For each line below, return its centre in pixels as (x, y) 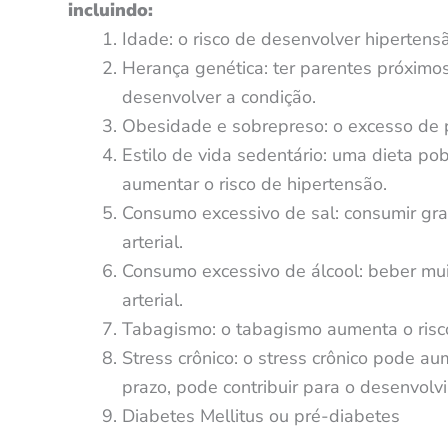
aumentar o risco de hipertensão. (254, 183)
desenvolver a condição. (219, 96)
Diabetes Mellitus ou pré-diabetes (261, 415)
